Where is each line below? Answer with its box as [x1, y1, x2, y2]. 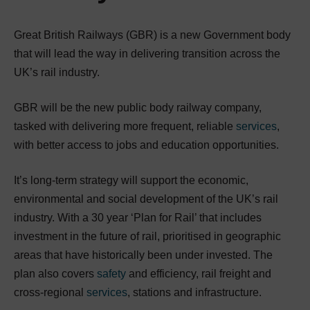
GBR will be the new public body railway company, [14, 101, 262, 113]
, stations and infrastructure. [127, 286, 262, 298]
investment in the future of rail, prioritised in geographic [14, 230, 281, 242]
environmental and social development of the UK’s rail [14, 192, 278, 205]
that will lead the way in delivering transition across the [14, 47, 280, 60]
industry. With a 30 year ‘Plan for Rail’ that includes [14, 211, 262, 224]
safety [97, 267, 126, 280]
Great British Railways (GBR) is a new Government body [14, 28, 291, 41]
